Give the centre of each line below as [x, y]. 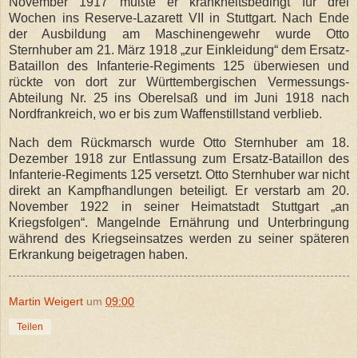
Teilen [30, 327]
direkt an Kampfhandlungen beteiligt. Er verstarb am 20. [179, 191]
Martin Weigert [46, 302]
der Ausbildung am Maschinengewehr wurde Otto [179, 34]
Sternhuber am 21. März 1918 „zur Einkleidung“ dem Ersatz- [179, 50]
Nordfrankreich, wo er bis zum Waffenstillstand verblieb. [167, 114]
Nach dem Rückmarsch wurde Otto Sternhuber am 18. [179, 143]
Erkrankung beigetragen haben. [98, 255]
